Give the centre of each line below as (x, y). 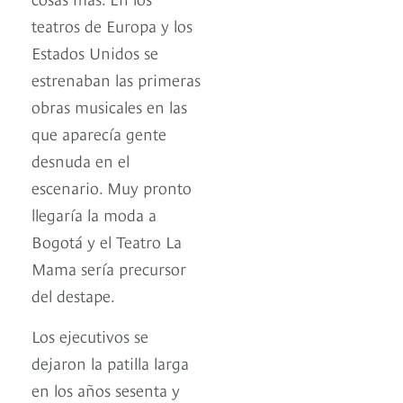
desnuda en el (81, 160)
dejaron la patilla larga (110, 363)
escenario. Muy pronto (112, 187)
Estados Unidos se (95, 52)
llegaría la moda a (94, 214)
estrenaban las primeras (116, 79)
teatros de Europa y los (112, 25)
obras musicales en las (109, 106)
